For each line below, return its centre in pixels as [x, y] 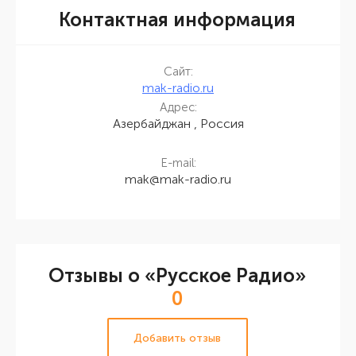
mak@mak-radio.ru [178, 179]
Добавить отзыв [177, 338]
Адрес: [178, 107]
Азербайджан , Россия [178, 124]
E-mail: [178, 163]
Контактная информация [177, 19]
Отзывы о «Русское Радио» [177, 275]
